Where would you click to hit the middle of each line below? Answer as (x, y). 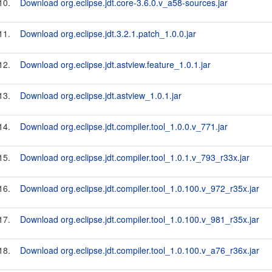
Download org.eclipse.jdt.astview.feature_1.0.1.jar (115, 64)
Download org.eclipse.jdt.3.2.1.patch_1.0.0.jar (108, 33)
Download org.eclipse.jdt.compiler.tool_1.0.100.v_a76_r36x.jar (140, 250)
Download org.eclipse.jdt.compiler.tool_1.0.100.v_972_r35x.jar (140, 188)
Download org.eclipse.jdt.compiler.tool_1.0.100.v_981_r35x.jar (140, 219)
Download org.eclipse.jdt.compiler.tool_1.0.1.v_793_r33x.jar (135, 157)
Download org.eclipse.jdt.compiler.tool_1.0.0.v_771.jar (124, 126)
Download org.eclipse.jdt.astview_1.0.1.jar (101, 95)
